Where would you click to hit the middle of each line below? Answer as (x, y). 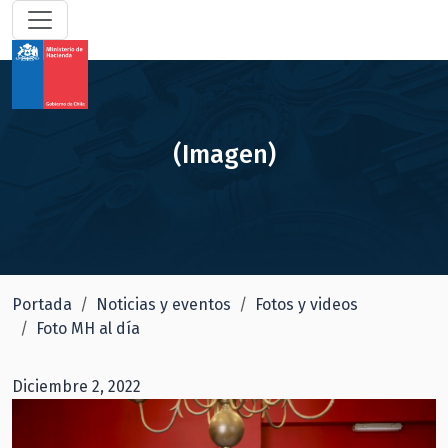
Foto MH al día (88, 328)
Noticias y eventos (163, 304)
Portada (42, 304)
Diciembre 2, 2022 (76, 386)
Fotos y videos (306, 304)
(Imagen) (224, 154)
